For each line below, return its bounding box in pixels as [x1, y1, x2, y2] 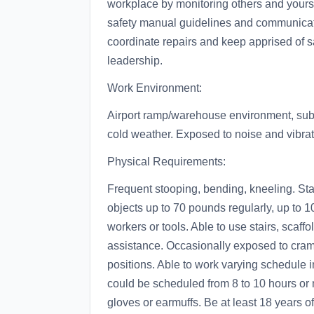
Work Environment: [107, 82, 202, 94]
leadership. [107, 55, 163, 67]
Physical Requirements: [107, 156, 226, 168]
